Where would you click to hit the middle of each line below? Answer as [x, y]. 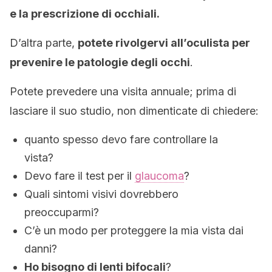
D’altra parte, [44, 43]
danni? [41, 249]
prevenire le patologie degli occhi [100, 62]
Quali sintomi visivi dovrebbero [101, 194]
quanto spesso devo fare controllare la [121, 139]
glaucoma [159, 176]
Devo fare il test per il [78, 176]
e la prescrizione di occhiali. [85, 14]
